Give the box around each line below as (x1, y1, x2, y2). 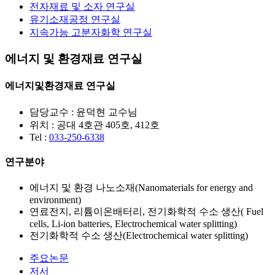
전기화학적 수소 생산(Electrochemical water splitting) (29, 230, 248, 241)
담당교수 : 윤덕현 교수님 (29, 106, 137, 117)
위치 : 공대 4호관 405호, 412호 (29, 119, 160, 130)
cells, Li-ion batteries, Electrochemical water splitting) (29, 219, 237, 230)
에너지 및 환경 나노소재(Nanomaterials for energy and (29, 182, 253, 193)
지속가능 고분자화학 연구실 (29, 27, 152, 38)
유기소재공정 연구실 (29, 14, 120, 25)
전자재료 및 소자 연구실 (29, 1, 135, 12)
